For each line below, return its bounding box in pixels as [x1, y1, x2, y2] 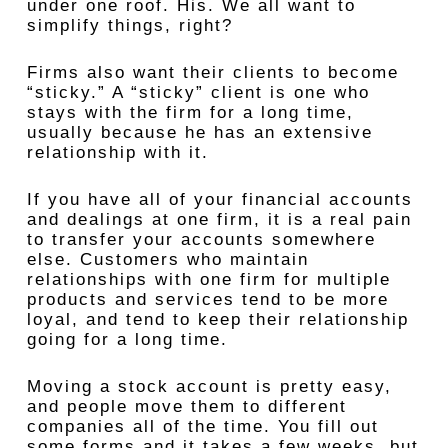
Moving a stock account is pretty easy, [26, 377, 392, 396]
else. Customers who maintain [26, 250, 309, 269]
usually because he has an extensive [26, 123, 373, 142]
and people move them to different [26, 397, 347, 416]
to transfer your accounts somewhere [26, 230, 376, 249]
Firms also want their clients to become [26, 63, 399, 82]
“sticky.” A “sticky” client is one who [26, 83, 370, 102]
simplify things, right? [26, 16, 233, 35]
